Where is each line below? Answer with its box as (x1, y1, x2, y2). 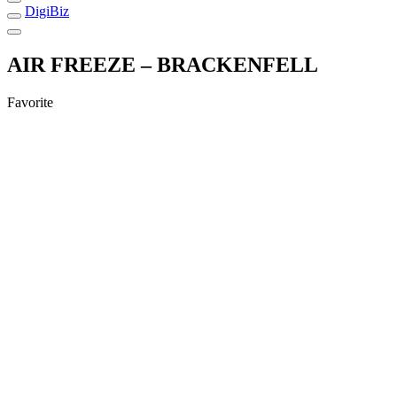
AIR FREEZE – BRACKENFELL (7, 52, 318, 76)
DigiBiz (25, 3, 69, 19)
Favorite (7, 94, 53, 110)
